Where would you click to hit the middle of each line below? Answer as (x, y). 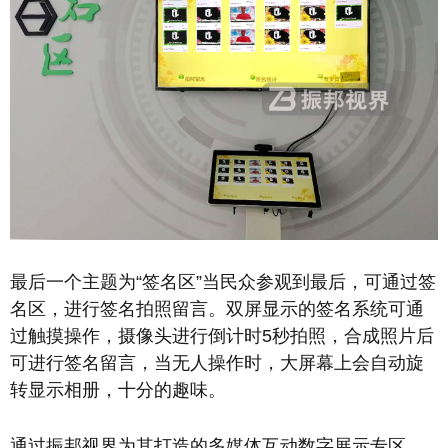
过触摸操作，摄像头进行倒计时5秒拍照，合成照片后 (222, 335)
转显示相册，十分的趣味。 (118, 389)
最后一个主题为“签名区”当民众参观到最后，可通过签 (223, 281)
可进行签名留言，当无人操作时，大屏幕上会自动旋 (217, 362)
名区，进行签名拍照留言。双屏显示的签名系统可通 (217, 308)
